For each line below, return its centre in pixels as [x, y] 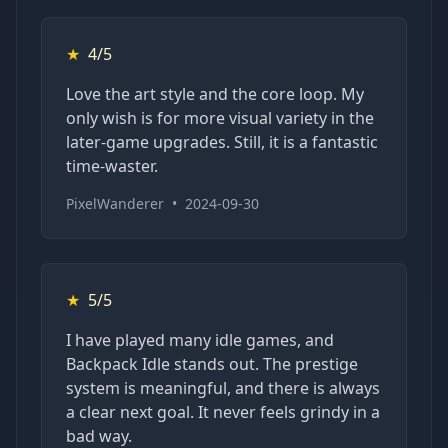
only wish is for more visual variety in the [220, 117]
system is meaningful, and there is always [223, 387]
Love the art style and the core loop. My [215, 93]
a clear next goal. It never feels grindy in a [223, 411]
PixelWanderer [115, 203]
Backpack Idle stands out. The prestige [212, 363]
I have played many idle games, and [200, 339]
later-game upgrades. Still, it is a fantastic [222, 141]
